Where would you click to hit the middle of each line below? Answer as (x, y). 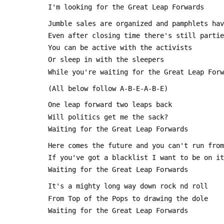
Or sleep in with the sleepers (106, 60)
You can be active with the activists (122, 48)
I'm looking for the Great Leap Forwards (126, 7)
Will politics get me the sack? (108, 117)
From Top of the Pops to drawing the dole (128, 198)
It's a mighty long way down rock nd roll (128, 186)
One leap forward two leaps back (110, 105)
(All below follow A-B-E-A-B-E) (108, 88)
